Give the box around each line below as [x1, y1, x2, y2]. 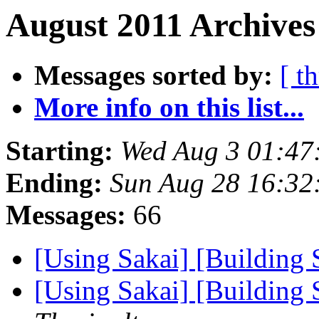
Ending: [6, 167, 103, 199]
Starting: [6, 135, 113, 167]
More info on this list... [34, 92, 304, 123]
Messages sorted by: [34, 60, 273, 91]
